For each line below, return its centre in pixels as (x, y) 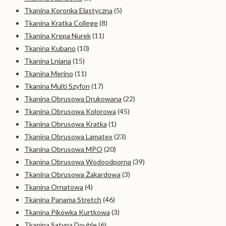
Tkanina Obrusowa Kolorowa (70, 111)
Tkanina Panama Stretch (63, 199)
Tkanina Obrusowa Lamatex (68, 136)
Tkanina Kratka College (61, 23)
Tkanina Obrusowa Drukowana (73, 98)
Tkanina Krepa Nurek (58, 35)
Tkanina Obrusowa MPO (63, 149)
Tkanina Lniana (48, 61)
